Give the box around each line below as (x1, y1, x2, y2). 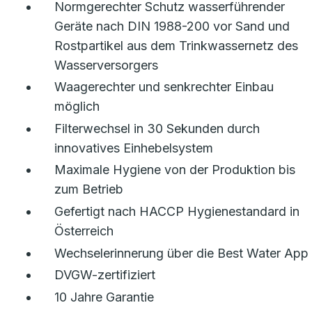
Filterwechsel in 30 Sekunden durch (54, 120, 260, 136)
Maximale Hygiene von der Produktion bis (54, 162, 295, 178)
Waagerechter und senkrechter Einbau (54, 79, 274, 95)
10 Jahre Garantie (54, 289, 154, 304)
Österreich (54, 223, 114, 238)
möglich (54, 99, 100, 114)
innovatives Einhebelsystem (54, 140, 213, 155)
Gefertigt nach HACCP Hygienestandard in (54, 203, 299, 219)
